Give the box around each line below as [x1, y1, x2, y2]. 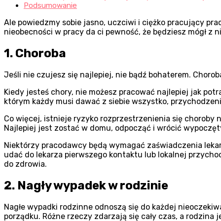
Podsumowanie [24, 1, 77, 10]
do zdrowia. [4, 159, 47, 169]
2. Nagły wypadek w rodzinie [4, 178, 168, 192]
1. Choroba [4, 46, 66, 61]
